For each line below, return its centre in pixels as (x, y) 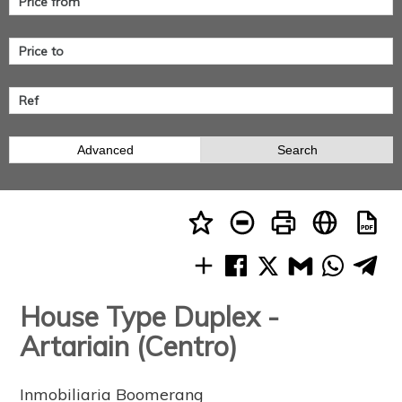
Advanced (105, 150)
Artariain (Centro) (129, 347)
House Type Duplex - (150, 317)
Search (297, 150)
